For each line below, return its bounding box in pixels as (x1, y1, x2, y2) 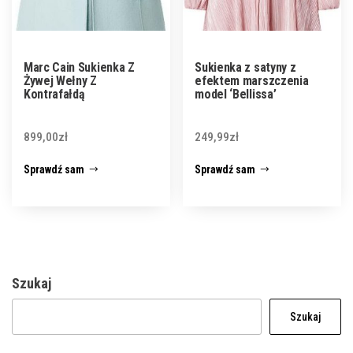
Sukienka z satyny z (195, 59, 296, 75)
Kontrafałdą (24, 86, 85, 102)
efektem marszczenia (195, 72, 309, 88)
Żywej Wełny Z (24, 72, 97, 88)
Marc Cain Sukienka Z (24, 59, 135, 75)
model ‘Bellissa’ (195, 86, 277, 102)
